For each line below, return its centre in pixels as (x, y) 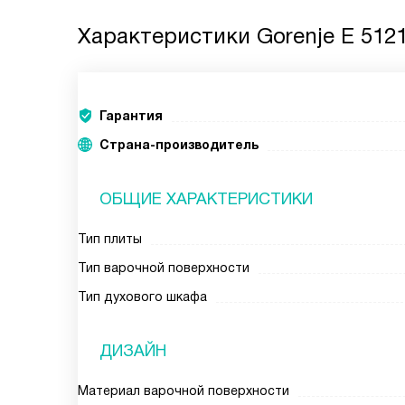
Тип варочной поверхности (164, 268)
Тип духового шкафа (142, 297)
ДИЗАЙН (133, 351)
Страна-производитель (179, 145)
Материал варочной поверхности (184, 391)
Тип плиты (110, 239)
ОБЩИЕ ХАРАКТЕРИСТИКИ (206, 199)
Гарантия (131, 116)
